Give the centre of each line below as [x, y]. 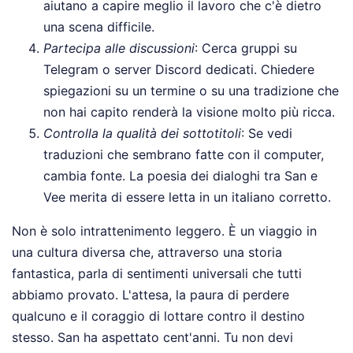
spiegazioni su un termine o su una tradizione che [191, 90]
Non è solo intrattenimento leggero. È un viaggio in [164, 230]
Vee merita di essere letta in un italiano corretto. [187, 197]
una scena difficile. [99, 26]
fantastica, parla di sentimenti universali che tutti [157, 273]
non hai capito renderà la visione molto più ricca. [189, 111]
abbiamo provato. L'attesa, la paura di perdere [150, 294]
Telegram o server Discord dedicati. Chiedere [179, 69]
